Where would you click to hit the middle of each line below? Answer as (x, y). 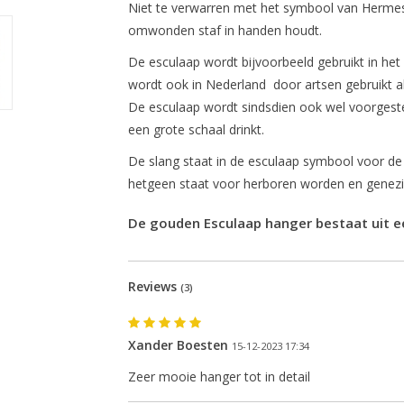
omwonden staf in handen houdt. (225, 30)
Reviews (154, 286)
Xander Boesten (178, 345)
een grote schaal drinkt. (196, 129)
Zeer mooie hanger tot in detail (219, 376)
